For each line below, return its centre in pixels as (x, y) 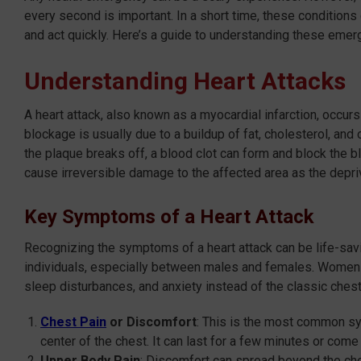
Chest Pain (73, 322)
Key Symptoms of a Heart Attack (169, 216)
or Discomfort (151, 322)
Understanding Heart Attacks (185, 81)
